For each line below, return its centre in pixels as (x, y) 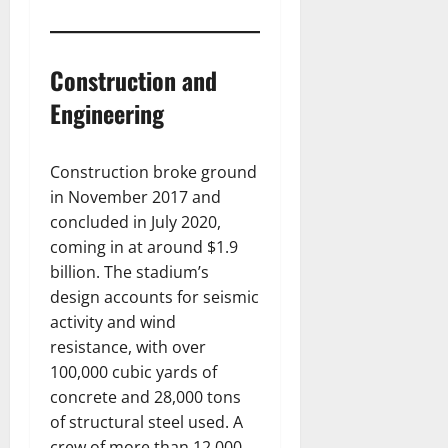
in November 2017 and (135, 197)
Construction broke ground (153, 172)
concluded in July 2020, (135, 222)
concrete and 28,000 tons (145, 397)
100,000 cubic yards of (133, 372)
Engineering (107, 113)
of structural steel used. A (146, 422)
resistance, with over (128, 347)
